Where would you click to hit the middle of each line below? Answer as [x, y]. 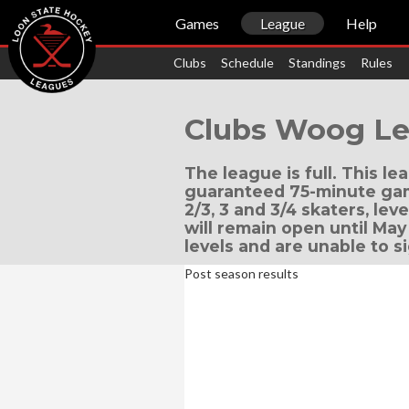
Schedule [247, 63]
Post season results [241, 273]
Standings [317, 63]
